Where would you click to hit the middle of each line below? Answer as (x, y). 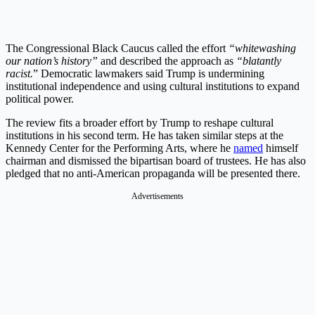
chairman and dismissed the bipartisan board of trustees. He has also (156, 160)
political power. (40, 98)
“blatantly (259, 60)
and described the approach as (167, 60)
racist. (19, 73)
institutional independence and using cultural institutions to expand (153, 86)
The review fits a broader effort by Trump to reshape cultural (140, 122)
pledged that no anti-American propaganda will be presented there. (153, 173)
